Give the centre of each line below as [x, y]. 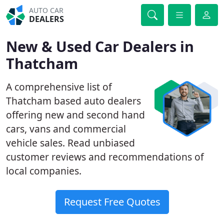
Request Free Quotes [112, 202]
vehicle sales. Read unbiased [70, 143]
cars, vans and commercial [66, 129]
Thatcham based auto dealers [73, 101]
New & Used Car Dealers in [100, 46]
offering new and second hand [75, 115]
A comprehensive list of [59, 87]
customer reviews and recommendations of [105, 157]
